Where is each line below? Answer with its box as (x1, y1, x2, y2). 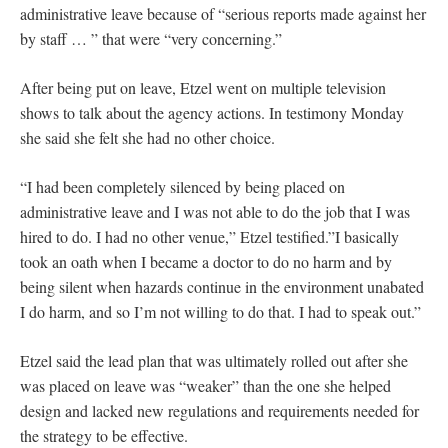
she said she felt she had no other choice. (20, 126, 275, 148)
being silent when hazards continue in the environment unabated (20, 275, 424, 297)
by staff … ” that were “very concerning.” (20, 27, 282, 49)
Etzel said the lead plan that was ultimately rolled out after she (20, 349, 408, 371)
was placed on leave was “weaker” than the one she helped (20, 374, 391, 396)
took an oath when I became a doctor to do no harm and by (20, 250, 392, 272)
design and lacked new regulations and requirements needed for (20, 399, 419, 421)
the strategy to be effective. (20, 424, 188, 446)
